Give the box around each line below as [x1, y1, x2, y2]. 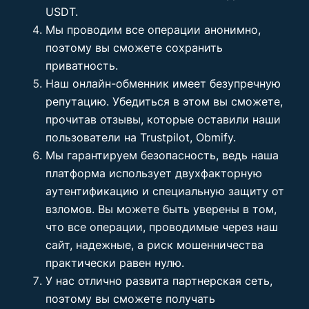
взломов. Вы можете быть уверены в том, [46, 202, 277, 216]
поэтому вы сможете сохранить [46, 41, 223, 54]
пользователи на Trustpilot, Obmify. [46, 130, 236, 144]
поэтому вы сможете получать [46, 292, 215, 306]
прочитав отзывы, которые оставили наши [46, 112, 281, 126]
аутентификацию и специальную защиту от [46, 184, 284, 198]
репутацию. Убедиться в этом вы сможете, [46, 94, 283, 108]
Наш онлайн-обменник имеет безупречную [46, 77, 281, 90]
